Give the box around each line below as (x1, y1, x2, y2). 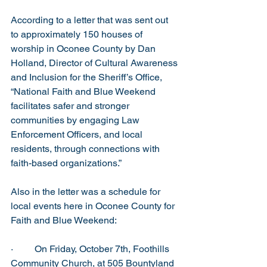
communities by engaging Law (11, 114, 142, 126)
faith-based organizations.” (11, 157, 126, 169)
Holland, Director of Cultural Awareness (11, 57, 180, 69)
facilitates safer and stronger (11, 100, 132, 111)
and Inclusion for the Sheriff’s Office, (11, 72, 164, 83)
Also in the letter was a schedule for (11, 186, 163, 197)
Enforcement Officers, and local (11, 129, 145, 140)
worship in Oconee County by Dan (11, 43, 158, 54)
